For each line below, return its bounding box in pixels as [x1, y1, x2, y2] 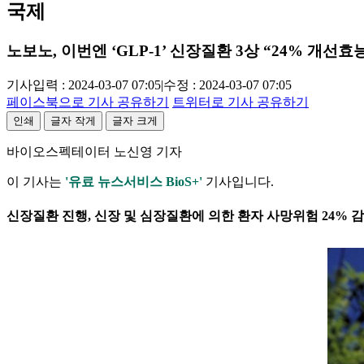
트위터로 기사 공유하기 [172, 95, 309, 109]
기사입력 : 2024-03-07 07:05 [6, 78, 161, 92]
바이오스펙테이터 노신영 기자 [6, 145, 182, 158]
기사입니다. [202, 175, 274, 188]
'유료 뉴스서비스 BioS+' [65, 175, 202, 188]
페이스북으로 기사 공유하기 [6, 95, 169, 109]
